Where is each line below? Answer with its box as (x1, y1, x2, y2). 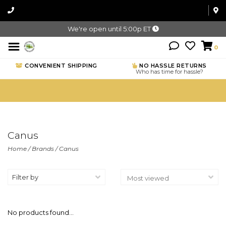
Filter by (12, 173, 38, 181)
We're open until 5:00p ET (67, 25, 152, 33)
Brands (32, 145, 54, 152)
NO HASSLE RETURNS (137, 62, 207, 69)
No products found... (8, 208, 74, 216)
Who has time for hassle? (136, 68, 203, 75)
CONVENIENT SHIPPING (23, 62, 97, 69)
